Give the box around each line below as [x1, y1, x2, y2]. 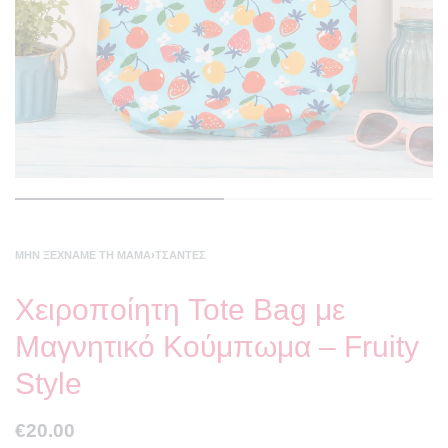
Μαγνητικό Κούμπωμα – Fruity [15, 329, 419, 363]
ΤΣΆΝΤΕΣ [155, 248, 206, 261]
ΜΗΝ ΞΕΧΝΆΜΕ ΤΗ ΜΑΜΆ [15, 248, 151, 261]
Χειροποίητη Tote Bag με [15, 292, 345, 326]
